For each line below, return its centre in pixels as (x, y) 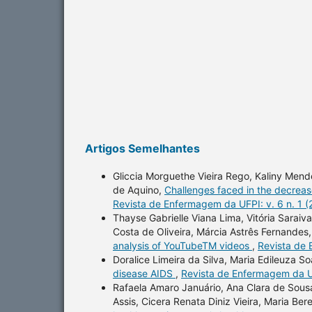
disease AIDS (144, 273)
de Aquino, (139, 189)
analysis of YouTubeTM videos (182, 245)
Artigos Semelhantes (142, 148)
